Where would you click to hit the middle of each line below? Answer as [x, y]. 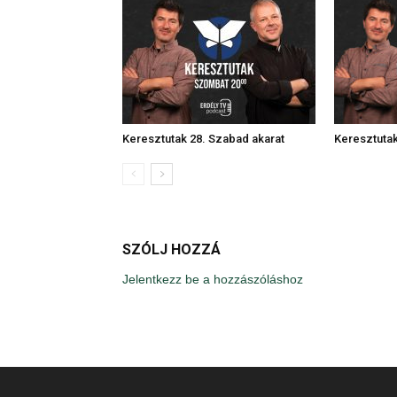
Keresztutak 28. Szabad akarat [203, 138]
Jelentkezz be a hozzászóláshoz [213, 279]
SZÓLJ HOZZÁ [171, 249]
